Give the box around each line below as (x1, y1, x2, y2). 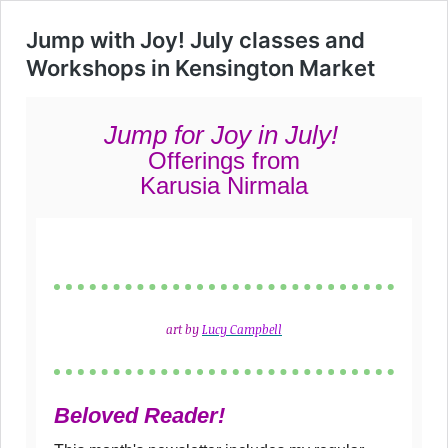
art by (166, 321, 202, 337)
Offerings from (148, 147, 300, 174)
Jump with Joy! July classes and (26, 27, 365, 53)
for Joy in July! (166, 120, 345, 150)
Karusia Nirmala (140, 172, 308, 199)
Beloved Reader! (54, 403, 225, 428)
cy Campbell (215, 321, 282, 337)
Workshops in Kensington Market (26, 55, 375, 81)
